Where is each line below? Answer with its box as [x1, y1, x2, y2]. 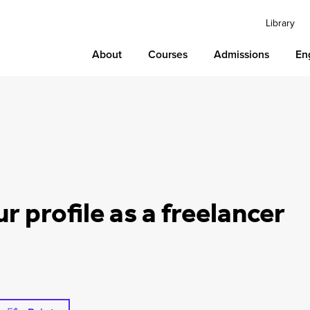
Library [266, 16, 295, 30]
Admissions [214, 46, 270, 62]
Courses [148, 46, 188, 62]
